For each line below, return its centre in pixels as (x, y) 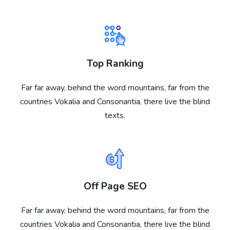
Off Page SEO (115, 186)
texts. (115, 116)
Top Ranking (115, 64)
